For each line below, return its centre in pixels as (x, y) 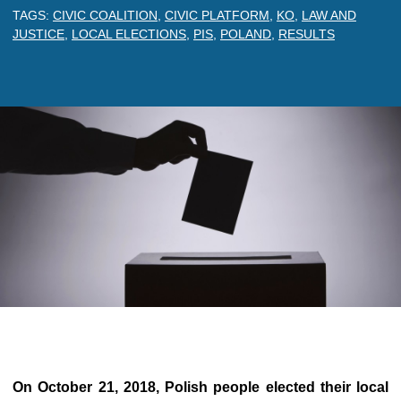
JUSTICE (38, 34)
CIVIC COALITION (105, 15)
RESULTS (307, 34)
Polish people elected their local (277, 387)
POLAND (246, 34)
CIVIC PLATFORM (217, 15)
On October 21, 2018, (89, 387)
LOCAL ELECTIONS (129, 34)
